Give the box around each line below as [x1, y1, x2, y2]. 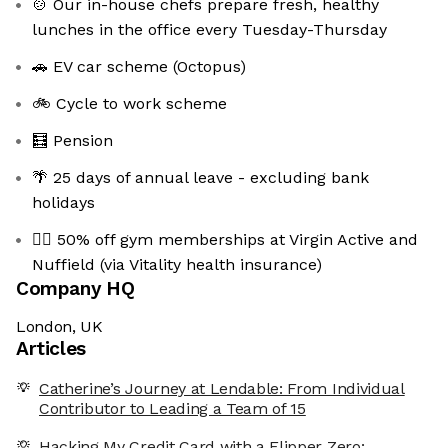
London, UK [16, 317, 103, 337]
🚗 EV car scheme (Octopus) [32, 57, 246, 77]
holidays [32, 193, 95, 213]
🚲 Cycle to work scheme [32, 94, 227, 114]
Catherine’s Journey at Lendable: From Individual [39, 379, 405, 399]
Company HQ [16, 277, 135, 301]
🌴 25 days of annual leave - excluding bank [32, 168, 369, 188]
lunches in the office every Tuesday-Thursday [32, 20, 387, 40]
